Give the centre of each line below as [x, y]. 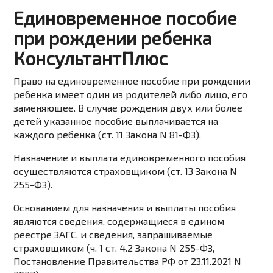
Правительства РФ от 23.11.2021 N [164, 261]
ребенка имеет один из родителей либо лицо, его [131, 94]
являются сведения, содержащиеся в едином [119, 221]
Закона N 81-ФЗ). [162, 135]
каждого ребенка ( [58, 135]
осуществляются [54, 171]
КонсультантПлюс [91, 58]
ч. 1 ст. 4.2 [112, 248]
